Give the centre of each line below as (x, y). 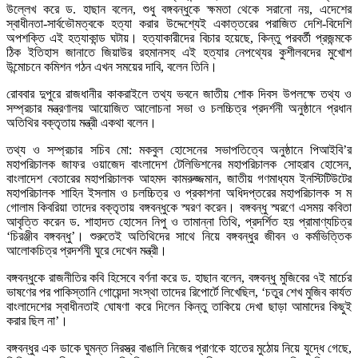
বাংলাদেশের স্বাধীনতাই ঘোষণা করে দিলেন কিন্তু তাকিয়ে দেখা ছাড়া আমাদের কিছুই (179, 307)
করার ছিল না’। (37, 321)
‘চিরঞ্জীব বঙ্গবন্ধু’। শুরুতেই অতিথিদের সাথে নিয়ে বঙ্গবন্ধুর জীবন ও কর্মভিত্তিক (179, 237)
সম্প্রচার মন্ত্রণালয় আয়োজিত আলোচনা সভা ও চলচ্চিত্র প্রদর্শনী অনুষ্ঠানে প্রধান (179, 109)
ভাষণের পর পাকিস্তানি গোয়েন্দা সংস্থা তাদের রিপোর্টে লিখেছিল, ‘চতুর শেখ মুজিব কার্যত (179, 292)
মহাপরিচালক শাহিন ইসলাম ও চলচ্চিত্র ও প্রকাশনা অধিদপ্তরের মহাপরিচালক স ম (179, 193)
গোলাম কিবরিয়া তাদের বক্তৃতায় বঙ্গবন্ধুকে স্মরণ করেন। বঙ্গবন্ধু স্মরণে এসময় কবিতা (179, 208)
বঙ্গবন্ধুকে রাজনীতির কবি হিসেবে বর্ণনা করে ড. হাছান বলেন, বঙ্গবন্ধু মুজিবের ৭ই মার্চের (179, 278)
